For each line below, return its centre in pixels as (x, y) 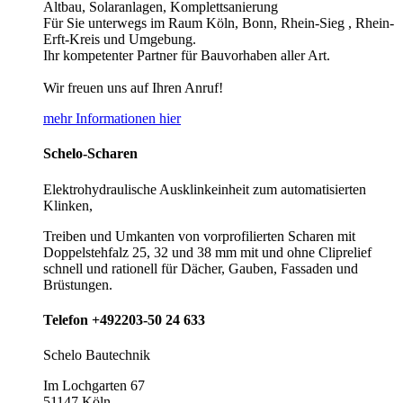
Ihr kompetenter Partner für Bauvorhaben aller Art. (187, 56)
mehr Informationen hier (112, 119)
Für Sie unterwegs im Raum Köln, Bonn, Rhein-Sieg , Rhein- (219, 23)
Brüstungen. (78, 284)
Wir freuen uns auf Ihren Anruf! (133, 88)
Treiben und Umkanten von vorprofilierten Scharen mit (199, 236)
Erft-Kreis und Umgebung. (120, 40)
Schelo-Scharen (90, 154)
